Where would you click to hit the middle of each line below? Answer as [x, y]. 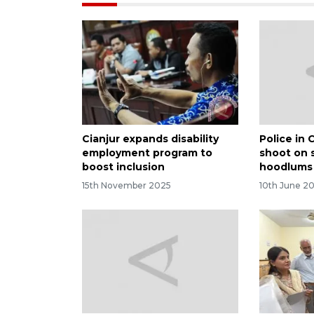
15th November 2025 [127, 185]
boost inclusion [123, 166]
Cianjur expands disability [150, 138]
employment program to [147, 152]
